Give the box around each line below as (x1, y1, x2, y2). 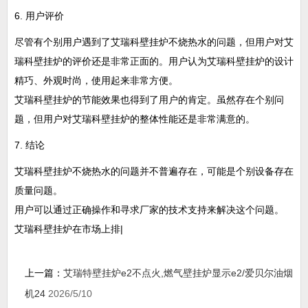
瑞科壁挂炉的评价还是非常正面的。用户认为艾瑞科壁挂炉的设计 (14, 56, 294, 67)
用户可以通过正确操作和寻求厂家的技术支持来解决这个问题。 (14, 204, 284, 215)
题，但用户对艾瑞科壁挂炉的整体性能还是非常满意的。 (14, 113, 255, 124)
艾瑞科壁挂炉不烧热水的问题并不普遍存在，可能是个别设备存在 (14, 166, 294, 177)
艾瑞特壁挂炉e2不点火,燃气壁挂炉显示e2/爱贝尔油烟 (63, 267, 293, 278)
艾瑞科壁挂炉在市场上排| (14, 223, 123, 234)
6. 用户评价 (14, 10, 64, 21)
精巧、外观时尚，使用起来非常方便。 (14, 75, 178, 86)
